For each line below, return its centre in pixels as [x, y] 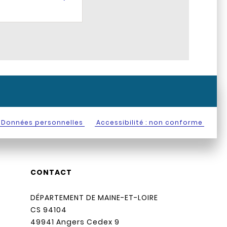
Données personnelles [42, 123]
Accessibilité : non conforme [149, 123]
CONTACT [51, 173]
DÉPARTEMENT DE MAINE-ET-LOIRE [94, 198]
